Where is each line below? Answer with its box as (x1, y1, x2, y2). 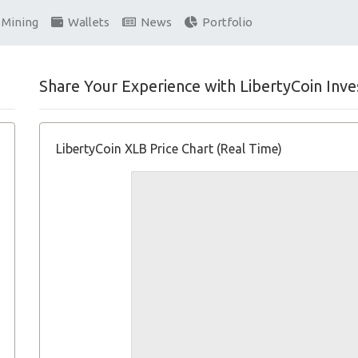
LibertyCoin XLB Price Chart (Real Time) (56, 141, 282, 156)
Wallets (63, 15, 109, 30)
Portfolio (197, 15, 253, 30)
